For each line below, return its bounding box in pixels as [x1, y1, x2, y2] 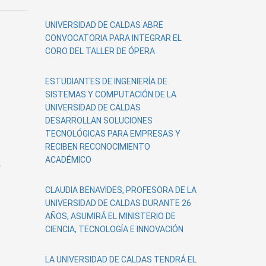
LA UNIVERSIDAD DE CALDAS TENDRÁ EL [45, 255, 197, 264]
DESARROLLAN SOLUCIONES [45, 116, 153, 125]
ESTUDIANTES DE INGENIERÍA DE [45, 77, 167, 86]
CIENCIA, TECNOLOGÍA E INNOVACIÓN [45, 224, 183, 234]
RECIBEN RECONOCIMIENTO [45, 142, 150, 151]
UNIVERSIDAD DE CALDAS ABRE [45, 20, 163, 30]
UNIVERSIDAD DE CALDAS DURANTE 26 [45, 198, 191, 208]
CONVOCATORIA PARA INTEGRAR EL [45, 33, 182, 43]
